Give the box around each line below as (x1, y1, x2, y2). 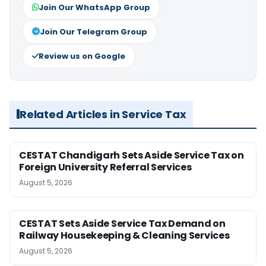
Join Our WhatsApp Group (39, 1, 150, 13)
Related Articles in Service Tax (20, 106, 186, 122)
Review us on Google (39, 50, 125, 62)
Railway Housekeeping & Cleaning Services (19, 228, 230, 242)
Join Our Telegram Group (40, 26, 147, 37)
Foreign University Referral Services (19, 160, 192, 174)
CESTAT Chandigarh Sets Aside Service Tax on (19, 148, 244, 162)
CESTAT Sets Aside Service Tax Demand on (19, 216, 226, 230)
